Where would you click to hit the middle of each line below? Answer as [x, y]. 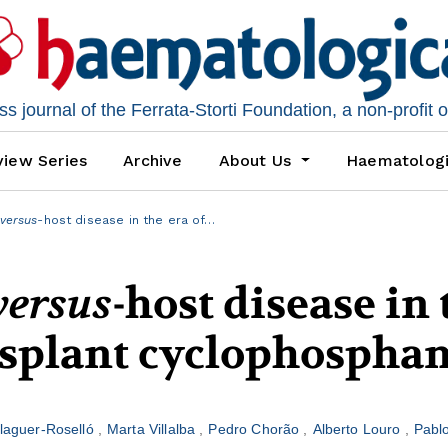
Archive [153, 161]
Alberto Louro [358, 429]
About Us [257, 161]
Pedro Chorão [256, 429]
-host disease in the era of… [126, 220]
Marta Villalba [153, 429]
